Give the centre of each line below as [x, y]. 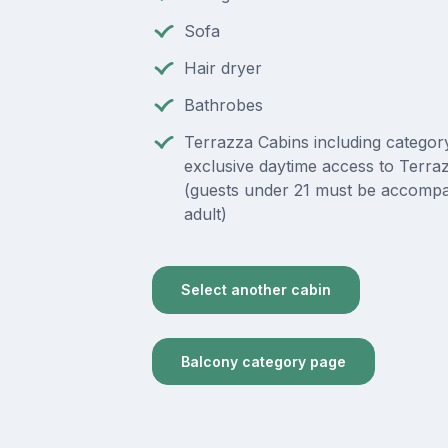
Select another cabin [255, 290]
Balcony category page [263, 361]
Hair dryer [222, 68]
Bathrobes [223, 105]
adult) [205, 214]
